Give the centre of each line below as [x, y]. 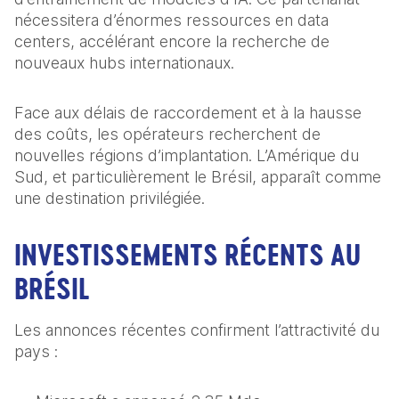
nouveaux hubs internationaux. [124, 63]
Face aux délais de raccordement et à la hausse [188, 113]
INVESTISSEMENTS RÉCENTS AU [187, 255]
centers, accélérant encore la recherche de [172, 42]
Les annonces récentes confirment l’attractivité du [197, 330]
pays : [36, 352]
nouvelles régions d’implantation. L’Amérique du [187, 156]
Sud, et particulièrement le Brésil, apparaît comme [198, 177]
